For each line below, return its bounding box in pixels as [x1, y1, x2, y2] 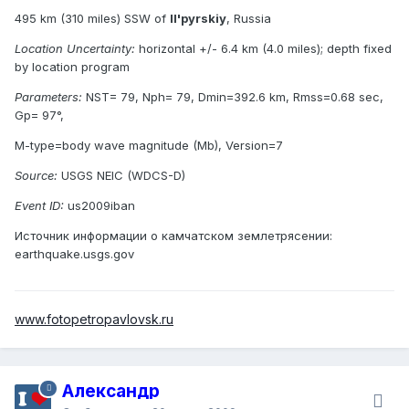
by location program [15, 58, 130, 74]
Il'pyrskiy [170, 10, 226, 26]
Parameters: [15, 89, 82, 104]
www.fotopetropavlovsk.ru [15, 310, 173, 327]
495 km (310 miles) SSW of [15, 10, 170, 26]
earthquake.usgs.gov [15, 246, 134, 261]
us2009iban [64, 197, 135, 213]
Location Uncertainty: [15, 40, 135, 56]
